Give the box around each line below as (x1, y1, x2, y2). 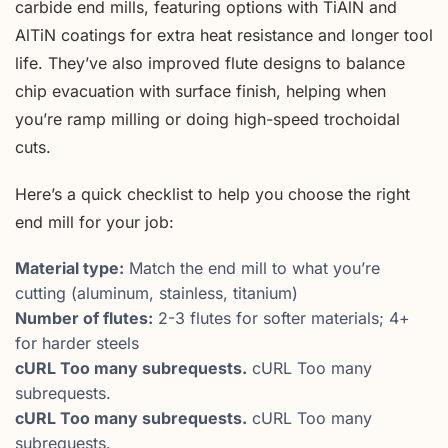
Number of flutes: (15, 307, 153, 328)
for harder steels (15, 332, 139, 353)
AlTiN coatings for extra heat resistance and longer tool (15, 25, 433, 46)
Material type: (15, 257, 124, 278)
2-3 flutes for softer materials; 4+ (153, 307, 410, 328)
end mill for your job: (15, 212, 174, 233)
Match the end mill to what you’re (124, 257, 380, 278)
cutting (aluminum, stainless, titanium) (15, 282, 298, 303)
